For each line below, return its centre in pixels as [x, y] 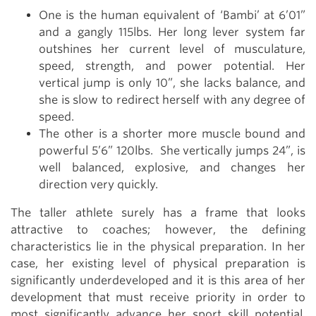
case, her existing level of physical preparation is [158, 263]
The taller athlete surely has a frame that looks [158, 213]
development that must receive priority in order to [158, 297]
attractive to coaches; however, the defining [158, 230]
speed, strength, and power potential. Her [172, 66]
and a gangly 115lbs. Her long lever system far [172, 32]
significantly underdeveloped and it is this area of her [158, 280]
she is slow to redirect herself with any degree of [172, 100]
